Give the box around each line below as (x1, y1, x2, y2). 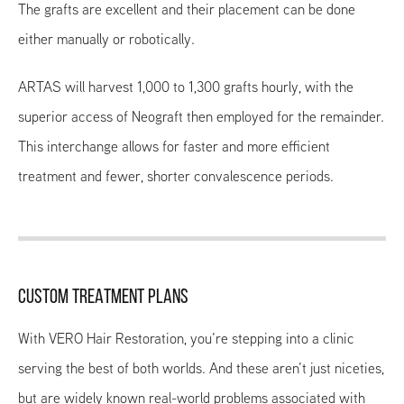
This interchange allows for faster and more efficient (18, 136, 330, 158)
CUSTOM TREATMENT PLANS (18, 288, 188, 309)
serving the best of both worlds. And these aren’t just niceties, (18, 358, 384, 380)
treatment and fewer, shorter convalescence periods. (18, 166, 334, 188)
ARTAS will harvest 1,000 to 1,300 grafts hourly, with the (18, 77, 353, 98)
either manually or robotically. (18, 29, 195, 50)
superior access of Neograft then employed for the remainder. (18, 106, 384, 128)
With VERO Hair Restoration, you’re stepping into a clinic (18, 328, 354, 350)
